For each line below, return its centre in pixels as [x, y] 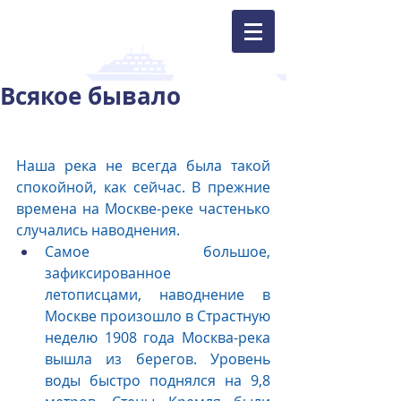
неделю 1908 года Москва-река [158, 337]
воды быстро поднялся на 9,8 [158, 380]
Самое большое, [158, 252]
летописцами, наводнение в [158, 294]
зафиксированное [108, 273]
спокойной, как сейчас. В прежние [143, 187]
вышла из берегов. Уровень [158, 359]
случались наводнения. [98, 230]
